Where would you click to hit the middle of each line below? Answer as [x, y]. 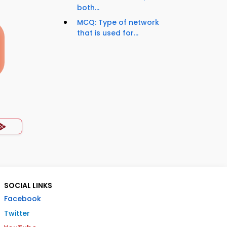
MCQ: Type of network [118, 23]
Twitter [17, 213]
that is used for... [108, 33]
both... [88, 8]
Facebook [23, 199]
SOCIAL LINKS [28, 185]
